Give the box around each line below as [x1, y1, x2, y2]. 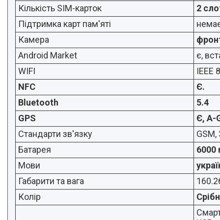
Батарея [18, 144, 51, 155]
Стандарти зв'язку [18, 129, 92, 139]
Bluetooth [18, 97, 58, 108]
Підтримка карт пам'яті [18, 19, 111, 29]
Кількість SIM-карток [18, 3, 102, 13]
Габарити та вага [18, 176, 84, 186]
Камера [18, 34, 49, 45]
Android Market [18, 50, 77, 60]
